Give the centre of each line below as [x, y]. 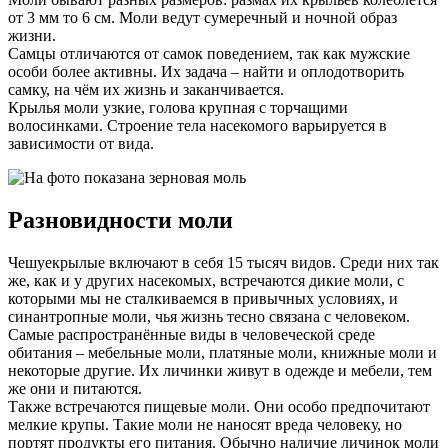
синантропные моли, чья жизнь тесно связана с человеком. [209, 316]
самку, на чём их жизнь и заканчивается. [146, 89]
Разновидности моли [120, 219]
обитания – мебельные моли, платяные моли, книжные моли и [222, 352]
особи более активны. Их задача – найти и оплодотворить [206, 71]
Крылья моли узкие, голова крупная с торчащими [178, 107]
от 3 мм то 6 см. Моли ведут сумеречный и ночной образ [202, 17]
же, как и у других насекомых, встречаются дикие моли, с [206, 280]
